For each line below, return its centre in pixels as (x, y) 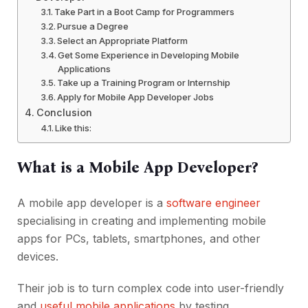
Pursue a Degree (93, 26)
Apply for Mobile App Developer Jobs (136, 97)
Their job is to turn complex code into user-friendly (151, 288)
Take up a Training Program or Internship (144, 83)
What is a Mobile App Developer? (137, 168)
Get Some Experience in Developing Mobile (149, 55)
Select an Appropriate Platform (123, 41)
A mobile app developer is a (92, 203)
